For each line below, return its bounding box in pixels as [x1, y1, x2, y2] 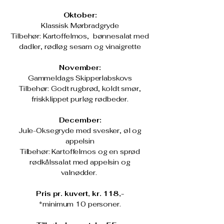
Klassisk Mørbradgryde [40, 21, 119, 30]
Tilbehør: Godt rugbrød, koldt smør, [19, 84, 141, 93]
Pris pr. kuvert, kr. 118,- [36, 189, 124, 198]
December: [58, 115, 101, 124]
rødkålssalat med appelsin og [29, 157, 130, 166]
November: [59, 63, 101, 72]
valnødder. [61, 168, 99, 177]
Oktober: [63, 10, 97, 19]
